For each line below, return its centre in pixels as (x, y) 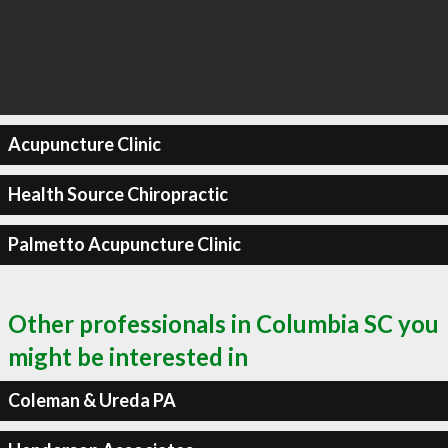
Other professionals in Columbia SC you (223, 323)
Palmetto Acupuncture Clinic (124, 244)
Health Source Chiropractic (117, 194)
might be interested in (128, 356)
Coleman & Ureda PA (91, 400)
